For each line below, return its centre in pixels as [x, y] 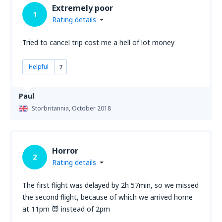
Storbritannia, [52, 108]
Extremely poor [83, 8]
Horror [65, 151]
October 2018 [91, 108]
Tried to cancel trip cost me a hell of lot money [98, 42]
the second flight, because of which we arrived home [108, 197]
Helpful [39, 67]
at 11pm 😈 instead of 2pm [66, 209]
